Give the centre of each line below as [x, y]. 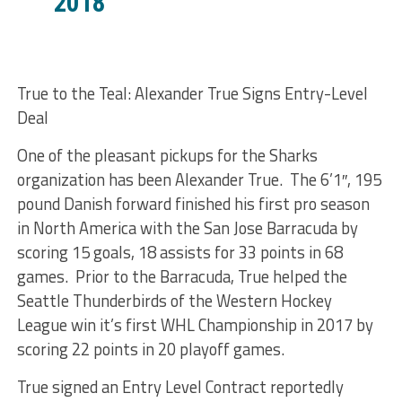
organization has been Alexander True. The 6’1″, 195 [199, 179]
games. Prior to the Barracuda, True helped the [182, 276]
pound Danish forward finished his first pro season [193, 204]
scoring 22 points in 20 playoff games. [150, 349]
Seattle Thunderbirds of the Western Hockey [174, 301]
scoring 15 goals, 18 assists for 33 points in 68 [179, 252]
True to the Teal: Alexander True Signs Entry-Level [192, 93]
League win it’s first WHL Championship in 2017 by [195, 325]
